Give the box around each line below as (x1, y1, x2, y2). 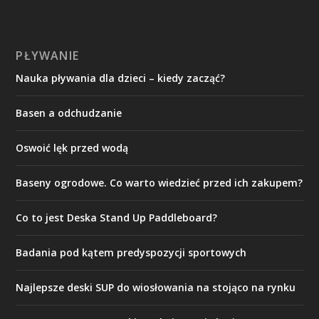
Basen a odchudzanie (16, 105, 122, 120)
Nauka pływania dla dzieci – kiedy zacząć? (16, 70, 226, 85)
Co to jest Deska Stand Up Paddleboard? (16, 210, 218, 224)
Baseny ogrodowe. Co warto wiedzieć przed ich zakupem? (16, 175, 303, 189)
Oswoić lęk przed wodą (16, 140, 129, 155)
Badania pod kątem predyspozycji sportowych (16, 245, 247, 259)
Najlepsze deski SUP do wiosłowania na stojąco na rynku (16, 280, 296, 294)
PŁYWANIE (16, 47, 80, 63)
